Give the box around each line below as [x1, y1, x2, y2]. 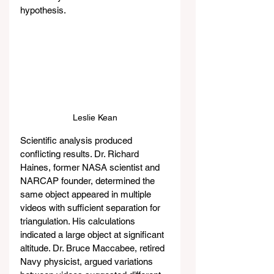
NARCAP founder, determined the [20, 175, 157, 186]
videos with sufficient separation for [20, 202, 163, 213]
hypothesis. [20, 4, 66, 15]
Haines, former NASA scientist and [20, 161, 162, 172]
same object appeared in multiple [20, 188, 154, 199]
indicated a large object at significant [20, 229, 166, 240]
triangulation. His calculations [20, 215, 138, 226]
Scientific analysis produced [20, 135, 135, 146]
